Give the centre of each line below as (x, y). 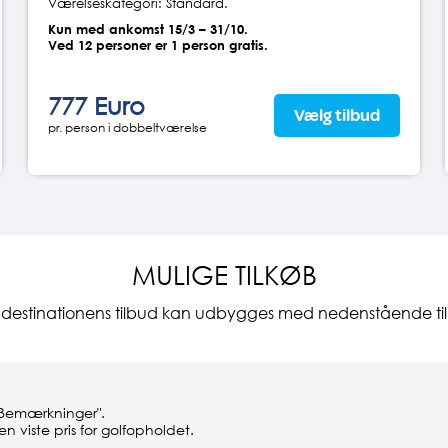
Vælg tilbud (336, 116)
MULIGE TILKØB (224, 275)
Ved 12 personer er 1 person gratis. (157, 45)
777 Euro (96, 106)
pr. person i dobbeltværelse (127, 128)
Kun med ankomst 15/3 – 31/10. (147, 29)
